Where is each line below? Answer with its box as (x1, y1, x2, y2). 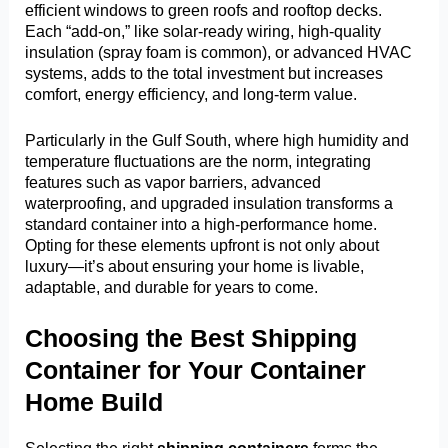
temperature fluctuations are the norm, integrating (25, 151, 372, 170)
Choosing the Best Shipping (25, 324, 358, 353)
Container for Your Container (25, 356, 367, 385)
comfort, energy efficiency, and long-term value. (25, 85, 358, 104)
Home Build (25, 388, 164, 417)
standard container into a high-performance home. (25, 214, 378, 233)
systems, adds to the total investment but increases (25, 64, 384, 83)
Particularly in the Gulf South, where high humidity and (25, 130, 410, 149)
